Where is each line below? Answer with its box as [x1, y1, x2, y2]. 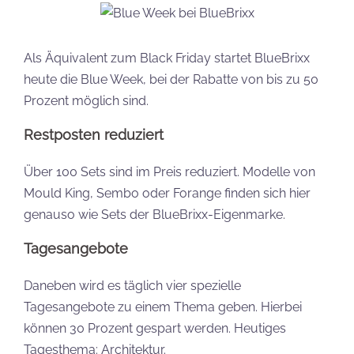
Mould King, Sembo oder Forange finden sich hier [24, 186, 311, 201]
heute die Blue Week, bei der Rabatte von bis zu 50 [24, 72, 318, 88]
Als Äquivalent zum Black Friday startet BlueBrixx [24, 51, 310, 66]
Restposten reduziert [24, 126, 164, 144]
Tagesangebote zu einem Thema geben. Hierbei [24, 299, 302, 315]
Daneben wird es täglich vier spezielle [24, 278, 241, 294]
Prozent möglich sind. [24, 93, 149, 109]
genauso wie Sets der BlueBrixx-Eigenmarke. [24, 207, 285, 223]
